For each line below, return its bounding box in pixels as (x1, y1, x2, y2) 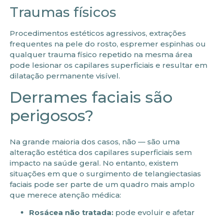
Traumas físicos (10, 3, 116, 20)
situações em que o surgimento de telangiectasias (10, 169, 201, 179)
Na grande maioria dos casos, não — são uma (10, 137, 180, 147)
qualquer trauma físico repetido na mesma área (10, 49, 192, 59)
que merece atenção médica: (10, 190, 121, 200)
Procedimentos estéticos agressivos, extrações (10, 28, 186, 38)
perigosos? (10, 106, 93, 125)
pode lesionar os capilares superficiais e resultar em (10, 60, 207, 70)
